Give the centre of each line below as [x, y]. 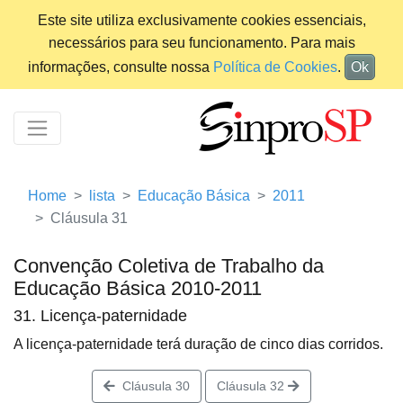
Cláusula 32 [252, 386]
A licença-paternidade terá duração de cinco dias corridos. [198, 345]
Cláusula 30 [152, 386]
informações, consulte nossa [121, 67]
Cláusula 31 [89, 219]
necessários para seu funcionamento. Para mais [201, 43]
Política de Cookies [275, 67]
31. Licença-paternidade [100, 316]
